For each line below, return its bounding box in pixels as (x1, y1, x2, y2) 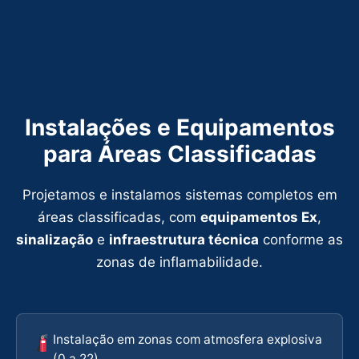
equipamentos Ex (200, 208, 317, 225)
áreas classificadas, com (38, 208, 200, 225)
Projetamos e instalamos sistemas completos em (22, 186, 337, 203)
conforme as (259, 231, 343, 248)
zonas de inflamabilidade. (96, 253, 263, 270)
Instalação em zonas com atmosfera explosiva (53, 331, 323, 347)
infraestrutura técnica (109, 231, 259, 248)
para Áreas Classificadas (42, 139, 317, 167)
